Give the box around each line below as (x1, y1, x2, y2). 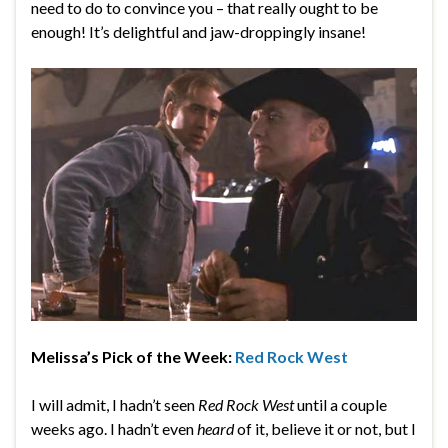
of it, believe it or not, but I (234, 419, 416, 439)
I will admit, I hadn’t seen (31, 395, 198, 415)
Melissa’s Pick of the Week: (31, 347, 235, 367)
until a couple (294, 395, 387, 415)
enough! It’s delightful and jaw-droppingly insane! (31, 22, 366, 42)
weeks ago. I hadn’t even (31, 419, 197, 439)
